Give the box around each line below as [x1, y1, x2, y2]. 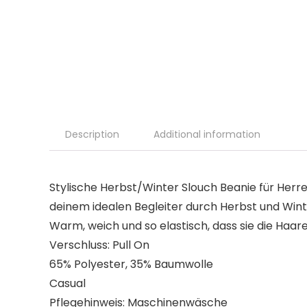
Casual [49, 275, 86, 291]
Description [65, 127, 119, 141]
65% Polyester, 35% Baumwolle [49, 256, 213, 272]
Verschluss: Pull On [49, 237, 149, 253]
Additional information [153, 127, 260, 141]
